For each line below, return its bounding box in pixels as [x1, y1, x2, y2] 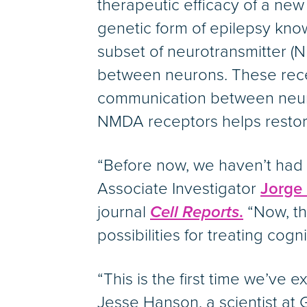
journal [97, 202, 150, 223]
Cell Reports [150, 202, 239, 223]
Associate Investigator [97, 179, 260, 199]
